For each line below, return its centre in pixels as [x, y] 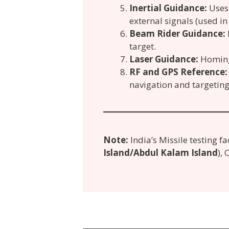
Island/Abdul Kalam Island [161, 152]
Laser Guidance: [164, 59]
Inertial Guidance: [168, 8]
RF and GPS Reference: [178, 72]
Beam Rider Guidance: [177, 33]
